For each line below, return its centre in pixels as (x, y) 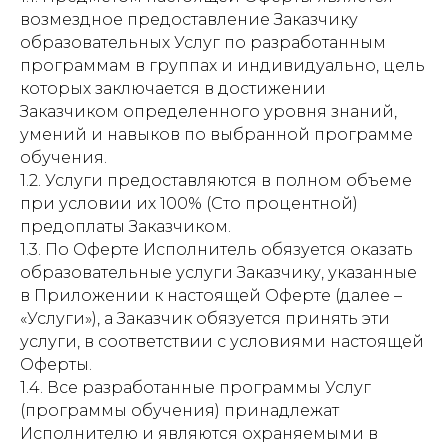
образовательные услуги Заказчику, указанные (218, 272)
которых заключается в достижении (173, 88)
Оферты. (56, 364)
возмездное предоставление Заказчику (189, 19)
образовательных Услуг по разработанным (203, 42)
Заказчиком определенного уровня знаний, (208, 111)
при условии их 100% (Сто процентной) (189, 203)
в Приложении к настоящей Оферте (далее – (211, 295)
